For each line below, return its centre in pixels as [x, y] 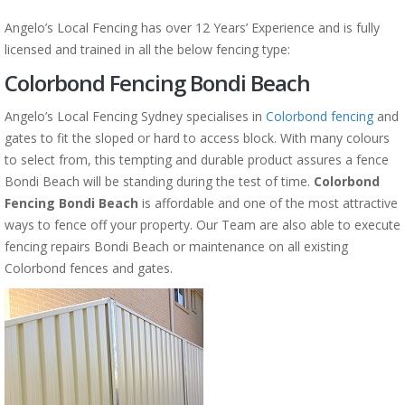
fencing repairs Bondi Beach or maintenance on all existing [176, 246]
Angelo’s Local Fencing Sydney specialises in [135, 116]
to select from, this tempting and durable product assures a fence [197, 160]
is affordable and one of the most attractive [268, 203]
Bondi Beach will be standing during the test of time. [159, 181]
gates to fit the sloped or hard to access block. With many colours [197, 138]
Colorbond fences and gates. [89, 268]
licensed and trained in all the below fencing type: [147, 49]
